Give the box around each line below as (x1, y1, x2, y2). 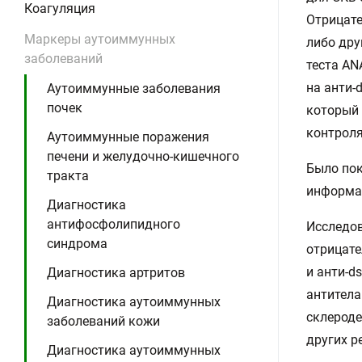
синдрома (47, 236, 107, 251)
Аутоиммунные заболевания (47, 81, 221, 96)
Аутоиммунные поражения (47, 129, 209, 145)
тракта (47, 168, 89, 183)
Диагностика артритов (47, 265, 185, 280)
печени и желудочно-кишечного (47, 149, 239, 164)
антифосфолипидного (47, 217, 180, 232)
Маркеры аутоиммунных (24, 32, 175, 47)
